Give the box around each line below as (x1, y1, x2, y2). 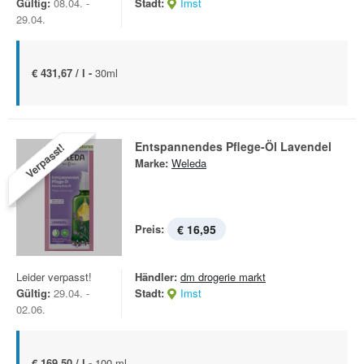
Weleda (171, 155, 206, 171)
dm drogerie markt (180, 269, 266, 284)
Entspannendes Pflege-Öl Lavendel (135, 138, 331, 154)
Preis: (135, 221, 164, 236)
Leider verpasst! (16, 269, 92, 284)
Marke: (135, 155, 168, 171)
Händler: (135, 269, 177, 284)
